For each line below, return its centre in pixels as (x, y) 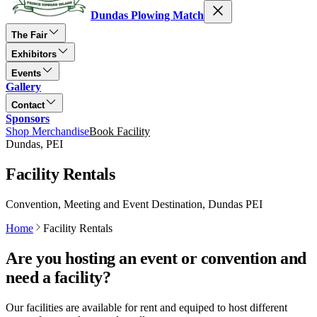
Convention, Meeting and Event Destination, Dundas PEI (134, 204)
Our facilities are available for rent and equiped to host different (146, 307)
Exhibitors (34, 54)
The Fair (29, 35)
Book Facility (120, 131)
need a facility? (58, 277)
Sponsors (28, 119)
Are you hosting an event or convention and (156, 258)
